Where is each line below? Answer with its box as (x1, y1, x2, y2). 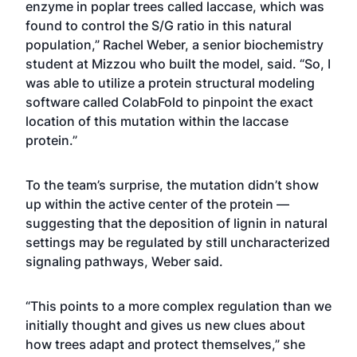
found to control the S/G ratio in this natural (25, 17, 292, 33)
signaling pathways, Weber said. (25, 253, 223, 269)
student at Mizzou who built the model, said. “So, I (25, 55, 331, 72)
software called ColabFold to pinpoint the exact (25, 93, 313, 110)
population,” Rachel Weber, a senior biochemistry (25, 36, 324, 53)
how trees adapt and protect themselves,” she (25, 335, 305, 352)
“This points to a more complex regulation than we (25, 297, 331, 314)
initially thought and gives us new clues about (25, 316, 305, 333)
